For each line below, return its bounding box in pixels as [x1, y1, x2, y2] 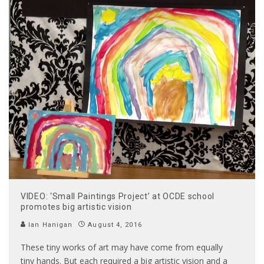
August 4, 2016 [88, 220, 142, 229]
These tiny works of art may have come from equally [21, 241, 223, 253]
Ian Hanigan [26, 220, 73, 229]
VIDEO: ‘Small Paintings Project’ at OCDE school [21, 191, 214, 201]
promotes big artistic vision [21, 202, 132, 212]
